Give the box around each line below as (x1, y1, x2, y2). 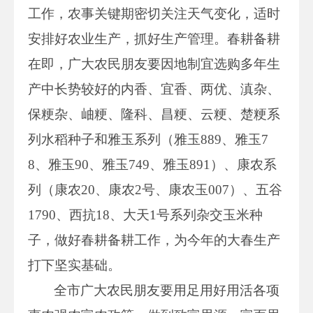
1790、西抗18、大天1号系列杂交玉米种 (28, 207, 263, 222)
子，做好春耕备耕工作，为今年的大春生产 (28, 232, 280, 247)
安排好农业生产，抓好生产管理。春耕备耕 (28, 31, 280, 46)
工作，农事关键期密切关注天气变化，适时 (28, 6, 280, 21)
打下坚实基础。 (28, 257, 121, 272)
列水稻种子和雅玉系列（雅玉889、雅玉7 (28, 131, 268, 147)
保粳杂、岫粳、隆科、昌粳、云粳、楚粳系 (28, 106, 280, 122)
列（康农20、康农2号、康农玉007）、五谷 (28, 182, 282, 197)
